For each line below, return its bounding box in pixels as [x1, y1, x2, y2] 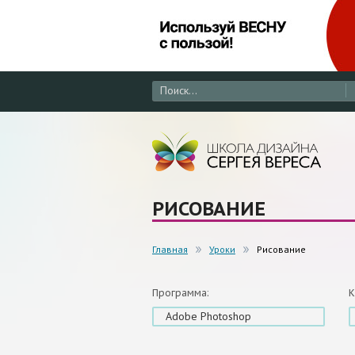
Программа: [152, 287, 209, 300]
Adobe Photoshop [166, 309, 251, 324]
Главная [152, 243, 188, 256]
